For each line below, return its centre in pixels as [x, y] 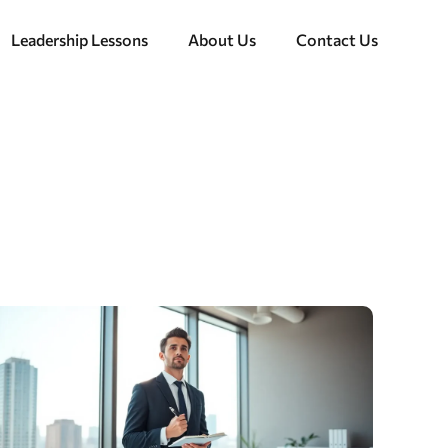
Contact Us [336, 39]
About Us [221, 39]
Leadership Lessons [79, 39]
